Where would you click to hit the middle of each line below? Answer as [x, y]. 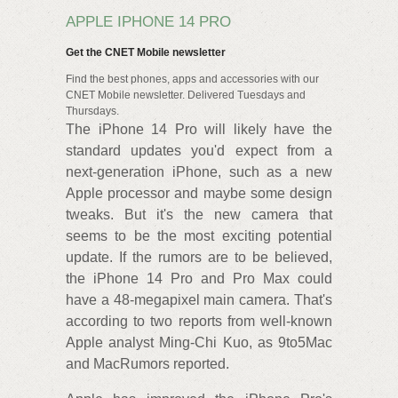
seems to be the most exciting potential [199, 235]
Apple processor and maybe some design [199, 193]
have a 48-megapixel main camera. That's [199, 299]
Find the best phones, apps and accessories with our [192, 79]
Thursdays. [92, 111]
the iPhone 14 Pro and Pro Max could [199, 278]
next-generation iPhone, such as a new [199, 171]
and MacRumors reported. [147, 363]
